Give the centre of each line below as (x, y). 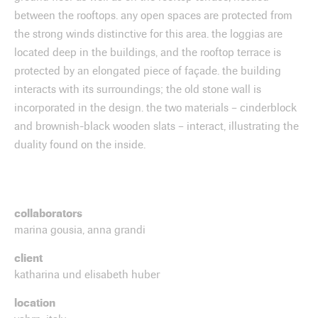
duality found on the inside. (80, 144)
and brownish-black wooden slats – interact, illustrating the (157, 126)
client (28, 258)
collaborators (48, 213)
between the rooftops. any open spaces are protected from (153, 15)
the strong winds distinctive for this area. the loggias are (148, 34)
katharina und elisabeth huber (87, 274)
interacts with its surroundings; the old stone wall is (138, 89)
